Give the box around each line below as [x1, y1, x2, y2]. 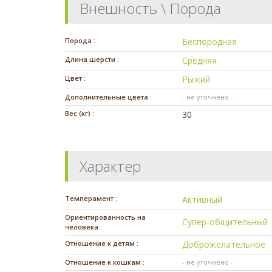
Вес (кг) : [65, 109, 94, 118]
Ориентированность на [65, 212, 146, 222]
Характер [80, 156, 141, 177]
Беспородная [182, 36, 237, 48]
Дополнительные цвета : [65, 92, 152, 102]
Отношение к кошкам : [65, 257, 144, 267]
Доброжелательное [182, 239, 266, 251]
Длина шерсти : [65, 55, 119, 64]
